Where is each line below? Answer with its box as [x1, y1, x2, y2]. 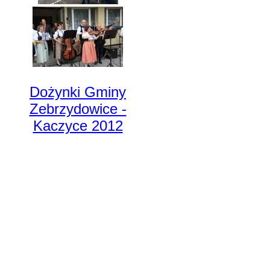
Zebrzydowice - [29, 101, 127, 117]
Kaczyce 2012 [33, 118, 123, 134]
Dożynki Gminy [30, 84, 126, 100]
